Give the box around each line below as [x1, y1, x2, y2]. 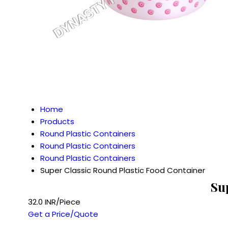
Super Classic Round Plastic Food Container [40, 165, 205, 176]
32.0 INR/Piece [28, 196, 80, 207]
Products [40, 116, 74, 127]
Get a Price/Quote [28, 209, 98, 219]
